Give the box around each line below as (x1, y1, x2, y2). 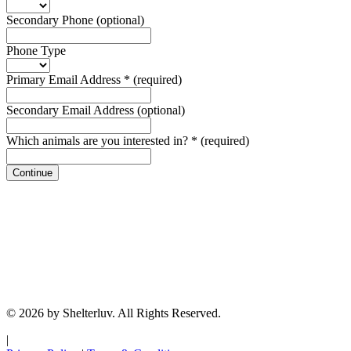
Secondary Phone (6, 13, 96, 27)
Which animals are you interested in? (6, 133, 191, 147)
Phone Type (6, 43, 66, 57)
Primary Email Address (6, 72, 124, 86)
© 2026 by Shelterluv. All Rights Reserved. (6, 306, 221, 320)
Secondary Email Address (6, 103, 137, 117)
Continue (13, 166, 52, 179)
